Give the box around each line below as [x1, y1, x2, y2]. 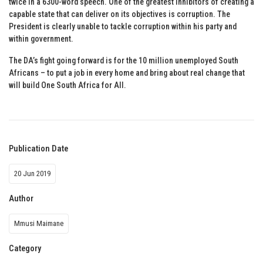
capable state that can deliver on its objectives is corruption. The [9, 9, 230, 19]
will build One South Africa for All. [9, 80, 126, 90]
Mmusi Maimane [14, 218, 63, 228]
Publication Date [9, 143, 68, 154]
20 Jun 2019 [14, 168, 50, 178]
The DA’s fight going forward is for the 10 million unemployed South [9, 55, 238, 65]
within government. [9, 33, 73, 43]
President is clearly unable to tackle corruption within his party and [9, 21, 237, 31]
